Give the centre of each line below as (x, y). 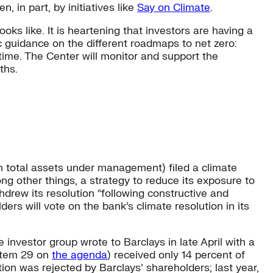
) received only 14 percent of (176, 255)
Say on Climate (174, 8)
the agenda (80, 255)
